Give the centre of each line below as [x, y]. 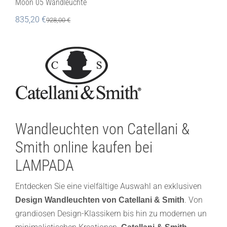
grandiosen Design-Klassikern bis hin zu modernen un [112, 214]
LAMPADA [44, 166]
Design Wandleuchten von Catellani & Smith [100, 200]
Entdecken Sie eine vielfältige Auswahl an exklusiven [108, 186]
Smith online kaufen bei [84, 147]
